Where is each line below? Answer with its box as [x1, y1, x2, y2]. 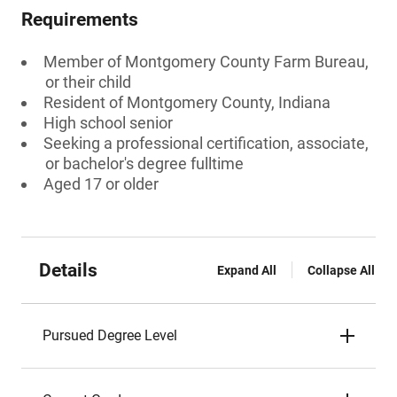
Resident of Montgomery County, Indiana [43, 93, 331, 112]
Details [39, 260, 97, 281]
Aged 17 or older [43, 175, 159, 193]
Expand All [217, 263, 276, 277]
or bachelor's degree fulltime [45, 154, 244, 173]
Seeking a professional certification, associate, [43, 134, 369, 152]
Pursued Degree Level [43, 327, 177, 344]
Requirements [21, 9, 138, 30]
